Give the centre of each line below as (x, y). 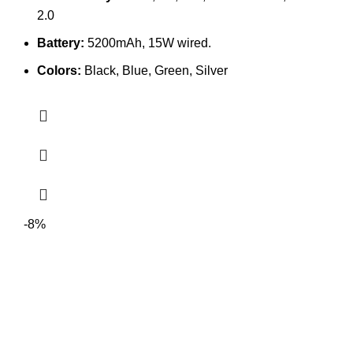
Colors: (59, 70)
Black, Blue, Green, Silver (154, 70)
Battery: (62, 43)
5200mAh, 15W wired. (149, 43)
